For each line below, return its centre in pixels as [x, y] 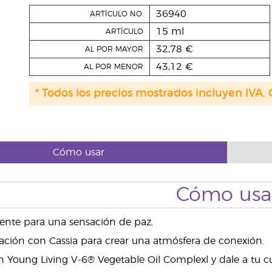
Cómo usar [78, 152]
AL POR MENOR [113, 67]
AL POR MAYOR [114, 49]
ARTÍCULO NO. [116, 14]
